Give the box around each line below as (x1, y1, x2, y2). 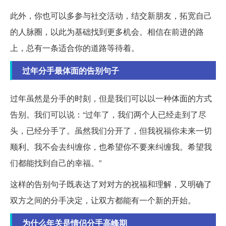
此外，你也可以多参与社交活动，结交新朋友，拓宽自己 (10, 10, 212, 22)
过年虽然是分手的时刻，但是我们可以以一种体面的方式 (10, 92, 212, 104)
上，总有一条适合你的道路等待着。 (10, 42, 139, 54)
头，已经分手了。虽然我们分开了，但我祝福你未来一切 (10, 125, 212, 137)
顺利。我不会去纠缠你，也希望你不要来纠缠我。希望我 (10, 141, 212, 153)
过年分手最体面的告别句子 (22, 65, 119, 77)
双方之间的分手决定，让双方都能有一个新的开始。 (10, 194, 196, 206)
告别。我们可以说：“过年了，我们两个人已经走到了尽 (10, 108, 206, 121)
